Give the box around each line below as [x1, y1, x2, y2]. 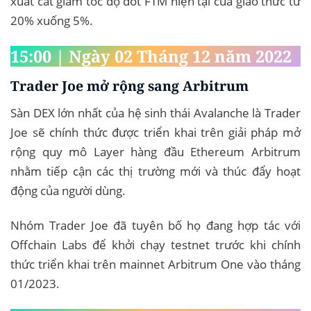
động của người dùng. [10, 183, 126, 199]
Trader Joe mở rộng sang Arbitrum [10, 76, 249, 95]
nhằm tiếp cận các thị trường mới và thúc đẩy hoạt [10, 163, 301, 180]
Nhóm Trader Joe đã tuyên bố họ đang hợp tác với [10, 217, 301, 234]
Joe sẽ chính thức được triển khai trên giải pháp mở [10, 124, 301, 141]
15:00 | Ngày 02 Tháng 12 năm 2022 [10, 44, 292, 67]
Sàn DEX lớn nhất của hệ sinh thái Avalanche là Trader [10, 105, 301, 121]
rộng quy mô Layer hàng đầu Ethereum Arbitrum [10, 144, 301, 160]
